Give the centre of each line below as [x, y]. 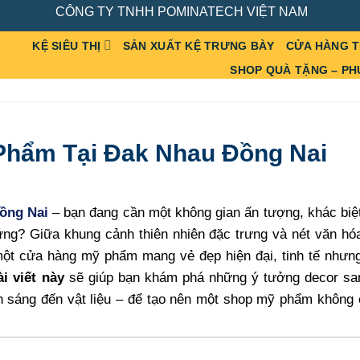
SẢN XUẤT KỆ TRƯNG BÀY [198, 46]
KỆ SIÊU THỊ [67, 46]
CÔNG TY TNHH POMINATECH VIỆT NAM [181, 11]
